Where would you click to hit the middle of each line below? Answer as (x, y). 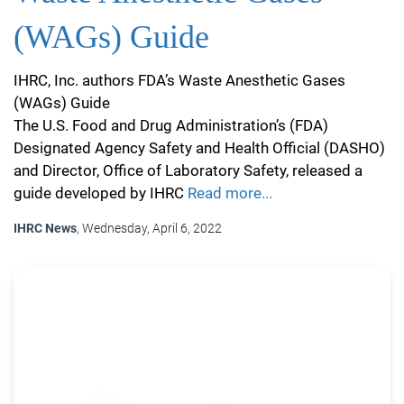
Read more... (230, 193)
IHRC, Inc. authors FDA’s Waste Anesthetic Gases (179, 80)
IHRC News (45, 228)
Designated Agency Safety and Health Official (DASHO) (199, 148)
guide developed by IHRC (99, 193)
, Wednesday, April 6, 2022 (149, 228)
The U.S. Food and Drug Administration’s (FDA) (171, 125)
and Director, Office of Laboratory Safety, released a (188, 170)
